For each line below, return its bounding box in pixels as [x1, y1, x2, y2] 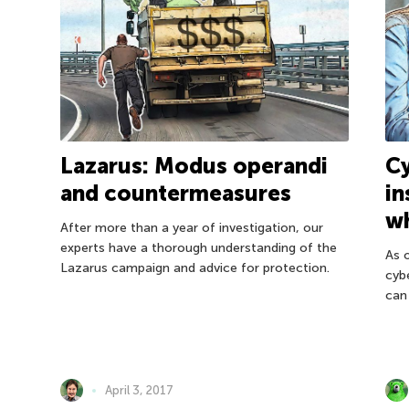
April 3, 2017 [104, 383, 173, 397]
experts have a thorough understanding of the [59, 239, 337, 256]
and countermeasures [59, 179, 291, 206]
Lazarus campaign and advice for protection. [59, 259, 330, 276]
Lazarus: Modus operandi [59, 152, 328, 179]
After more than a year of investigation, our [59, 219, 323, 236]
